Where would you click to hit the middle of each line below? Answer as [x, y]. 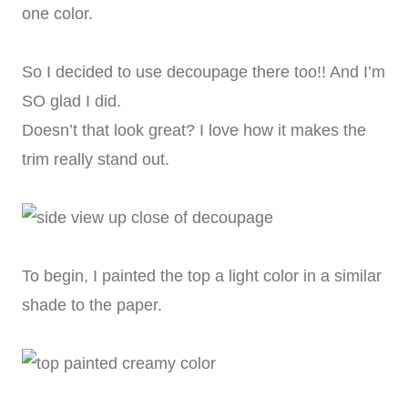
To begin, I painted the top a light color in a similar [202, 276]
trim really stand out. [96, 160]
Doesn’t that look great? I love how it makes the [194, 131]
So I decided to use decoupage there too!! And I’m [204, 72]
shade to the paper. [92, 306]
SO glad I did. [71, 102]
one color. [57, 14]
